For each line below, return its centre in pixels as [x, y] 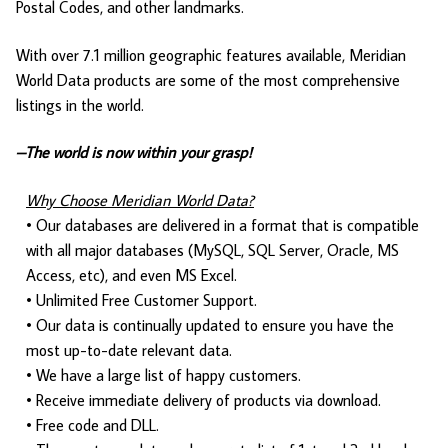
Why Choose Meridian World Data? [140, 200]
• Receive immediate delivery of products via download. [203, 400]
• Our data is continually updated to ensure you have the [210, 325]
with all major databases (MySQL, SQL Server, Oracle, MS [212, 250]
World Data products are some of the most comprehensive [208, 79]
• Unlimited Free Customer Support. [141, 300]
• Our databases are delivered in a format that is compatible [222, 225]
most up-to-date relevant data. [129, 350]
